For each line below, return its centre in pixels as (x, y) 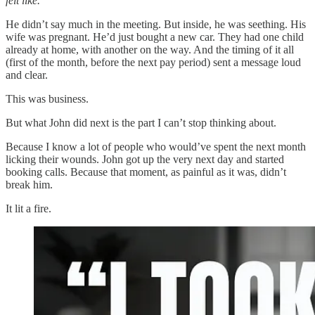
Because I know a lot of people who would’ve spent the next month (156, 146)
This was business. (47, 98)
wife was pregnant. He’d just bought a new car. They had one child (155, 37)
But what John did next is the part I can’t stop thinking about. (141, 122)
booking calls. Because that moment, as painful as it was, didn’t (146, 172)
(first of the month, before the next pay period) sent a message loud (153, 62)
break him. (29, 184)
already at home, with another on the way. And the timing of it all (150, 49)
